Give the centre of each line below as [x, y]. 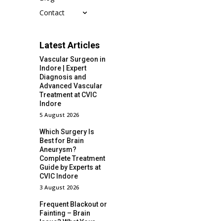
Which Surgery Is [67, 132]
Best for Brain [62, 141]
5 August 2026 [59, 115]
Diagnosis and [63, 77]
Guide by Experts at [70, 167]
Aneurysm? [58, 150]
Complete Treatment [72, 159]
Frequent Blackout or [73, 204]
